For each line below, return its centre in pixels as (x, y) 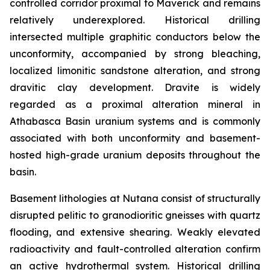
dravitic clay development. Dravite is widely (135, 87)
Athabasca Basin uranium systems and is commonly (135, 121)
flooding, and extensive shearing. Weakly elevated (135, 232)
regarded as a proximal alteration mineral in (135, 104)
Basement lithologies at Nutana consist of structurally (135, 198)
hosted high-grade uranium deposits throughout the (135, 155)
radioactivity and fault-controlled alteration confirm (135, 249)
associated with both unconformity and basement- (135, 138)
